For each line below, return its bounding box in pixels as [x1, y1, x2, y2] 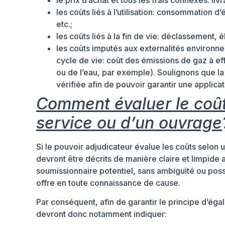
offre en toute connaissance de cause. [36, 178, 180, 188]
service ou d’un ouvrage [36, 113, 222, 133]
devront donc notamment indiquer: [36, 209, 167, 219]
